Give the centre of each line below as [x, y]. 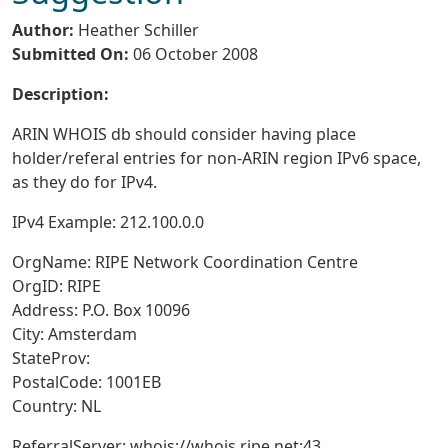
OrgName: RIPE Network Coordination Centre [185, 262]
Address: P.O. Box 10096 [101, 310]
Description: [60, 94]
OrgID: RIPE [56, 286]
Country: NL [56, 406]
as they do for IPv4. [84, 182]
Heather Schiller [142, 30]
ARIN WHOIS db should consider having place [184, 134]
